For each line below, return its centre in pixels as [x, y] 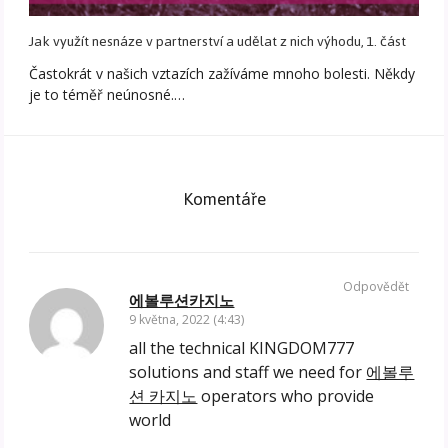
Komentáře [224, 199]
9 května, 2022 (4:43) [187, 320]
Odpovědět [375, 287]
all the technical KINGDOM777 [242, 348]
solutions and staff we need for [248, 372]
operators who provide [286, 396]
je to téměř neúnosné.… [107, 95]
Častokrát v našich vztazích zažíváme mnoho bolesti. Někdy [222, 74]
